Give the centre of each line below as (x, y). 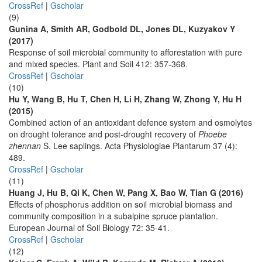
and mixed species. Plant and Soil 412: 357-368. (98, 64)
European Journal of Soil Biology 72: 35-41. (89, 227)
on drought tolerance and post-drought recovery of (104, 134)
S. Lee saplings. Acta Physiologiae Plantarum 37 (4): (139, 146)
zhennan (25, 146)
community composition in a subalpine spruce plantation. (113, 216)
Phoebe (213, 134)
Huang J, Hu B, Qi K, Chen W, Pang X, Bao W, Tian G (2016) (126, 192)
